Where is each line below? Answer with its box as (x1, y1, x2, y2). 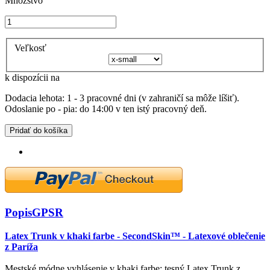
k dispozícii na (5, 72, 60, 83)
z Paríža (5, 241, 38, 252)
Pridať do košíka (10, 125, 67, 135)
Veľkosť (14, 42, 49, 53)
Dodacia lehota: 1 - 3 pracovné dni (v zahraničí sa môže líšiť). (5, 92, 239, 103)
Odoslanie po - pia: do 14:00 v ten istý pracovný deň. (5, 103, 207, 114)
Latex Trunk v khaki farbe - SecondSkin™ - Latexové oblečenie (5, 230, 265, 241)
